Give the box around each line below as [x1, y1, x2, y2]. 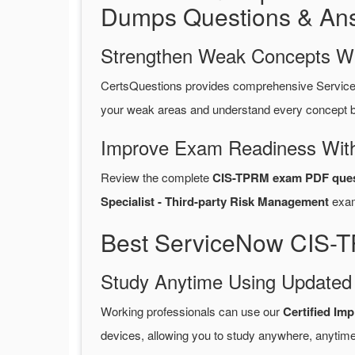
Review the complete [101, 169, 212, 186]
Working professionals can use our [101, 303, 283, 320]
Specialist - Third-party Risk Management [101, 193, 329, 211]
